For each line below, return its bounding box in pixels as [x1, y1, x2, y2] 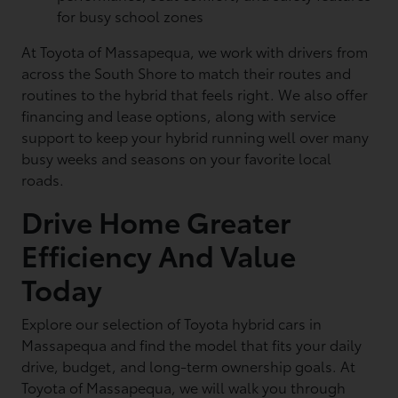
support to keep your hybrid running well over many [21, 126, 370, 147]
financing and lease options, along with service [21, 105, 337, 125]
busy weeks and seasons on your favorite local [21, 147, 332, 168]
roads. [21, 169, 65, 189]
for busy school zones [57, 5, 204, 26]
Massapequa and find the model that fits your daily [21, 334, 362, 354]
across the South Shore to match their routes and [21, 62, 352, 83]
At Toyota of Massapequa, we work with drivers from [21, 41, 369, 61]
